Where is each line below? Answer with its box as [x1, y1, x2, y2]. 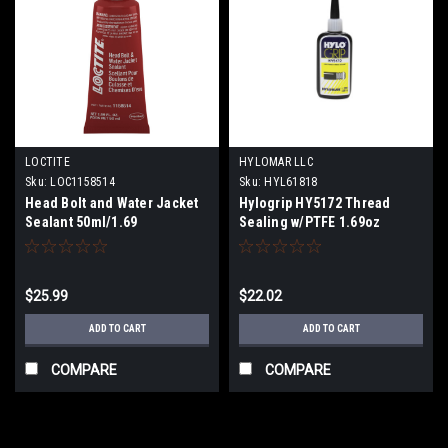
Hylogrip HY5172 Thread [239, 194, 391, 211]
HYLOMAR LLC [239, 154, 313, 169]
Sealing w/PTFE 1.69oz [239, 213, 381, 230]
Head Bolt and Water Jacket [25, 194, 199, 211]
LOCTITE [25, 154, 70, 169]
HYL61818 [264, 174, 318, 189]
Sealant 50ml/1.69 [25, 213, 138, 230]
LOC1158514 [50, 174, 115, 189]
